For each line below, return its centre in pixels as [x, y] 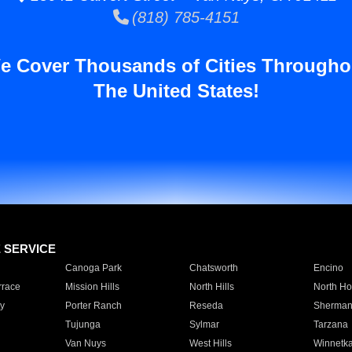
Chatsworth [213, 268]
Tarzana [330, 324]
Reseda [206, 306]
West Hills [210, 343]
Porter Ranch [93, 306]
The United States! [176, 91]
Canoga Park [93, 268]
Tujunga [82, 324]
